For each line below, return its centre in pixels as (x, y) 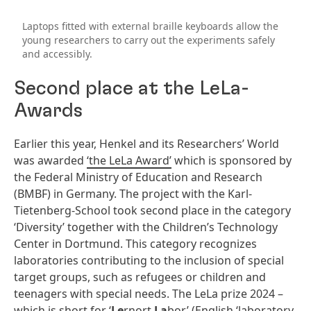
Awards (48, 111)
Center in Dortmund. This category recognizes (135, 243)
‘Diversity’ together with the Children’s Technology (146, 227)
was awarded (50, 160)
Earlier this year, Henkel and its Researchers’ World (146, 143)
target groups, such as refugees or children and (140, 277)
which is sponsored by (232, 160)
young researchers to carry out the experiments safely (149, 40)
